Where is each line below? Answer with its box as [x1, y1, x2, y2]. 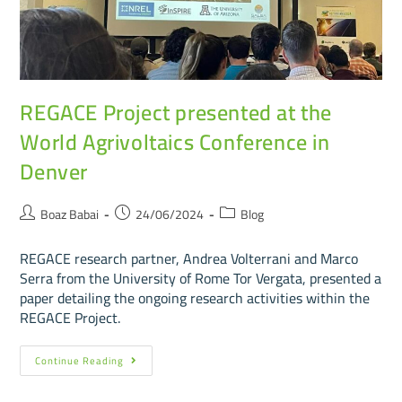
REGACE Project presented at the [20, 92, 333, 134]
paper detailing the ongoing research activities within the [20, 284, 371, 312]
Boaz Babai [40, 203, 100, 227]
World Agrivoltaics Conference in [20, 122, 330, 163]
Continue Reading [35, 352, 125, 371]
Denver [20, 152, 89, 193]
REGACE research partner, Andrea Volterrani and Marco [20, 245, 359, 273]
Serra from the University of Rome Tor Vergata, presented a [20, 265, 382, 293]
